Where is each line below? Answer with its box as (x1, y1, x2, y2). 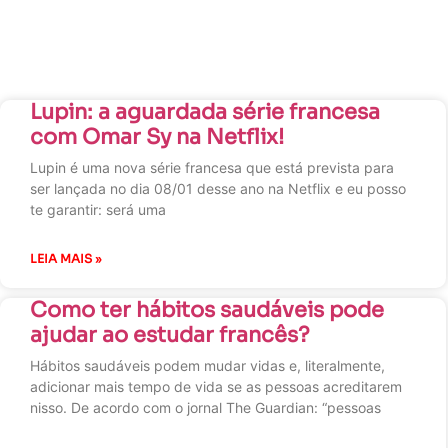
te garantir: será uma (30, 201, 166, 218)
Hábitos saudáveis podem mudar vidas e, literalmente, (30, 357, 385, 374)
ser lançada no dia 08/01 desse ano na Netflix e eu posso (30, 180, 406, 197)
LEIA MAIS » (30, 251, 102, 266)
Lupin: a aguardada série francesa (30, 99, 380, 125)
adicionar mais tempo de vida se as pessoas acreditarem (30, 378, 402, 395)
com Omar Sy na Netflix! (30, 124, 284, 150)
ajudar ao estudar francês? (30, 322, 310, 348)
